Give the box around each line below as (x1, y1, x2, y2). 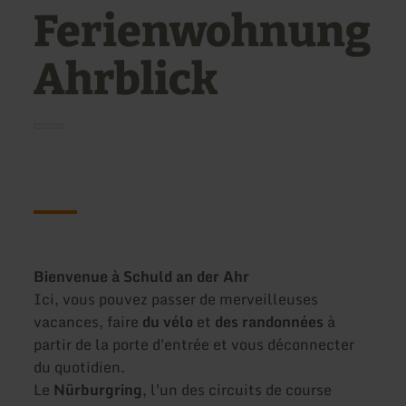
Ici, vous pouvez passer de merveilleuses (34, 287, 319, 312)
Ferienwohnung (34, 5, 372, 59)
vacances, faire (34, 310, 140, 334)
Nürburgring (53, 378, 143, 402)
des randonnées (215, 310, 324, 334)
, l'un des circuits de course (142, 378, 333, 402)
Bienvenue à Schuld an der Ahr (34, 265, 250, 289)
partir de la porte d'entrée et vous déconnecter (34, 333, 355, 357)
